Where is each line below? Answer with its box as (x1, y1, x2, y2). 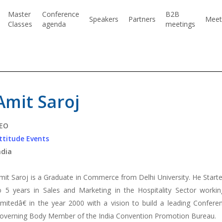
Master (8, 9, 31, 19)
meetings (166, 19, 196, 29)
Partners (128, 14, 156, 24)
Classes (8, 19, 33, 29)
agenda (42, 19, 66, 29)
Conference (42, 9, 80, 19)
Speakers (89, 14, 119, 24)
